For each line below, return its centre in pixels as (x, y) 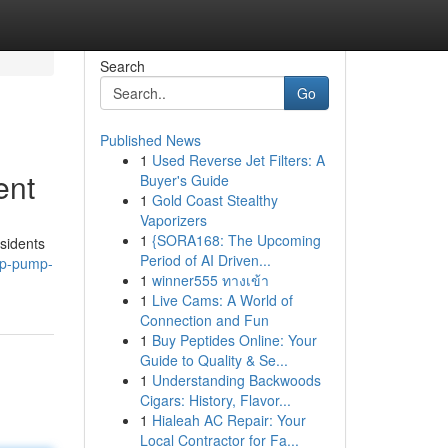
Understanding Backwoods (236, 380)
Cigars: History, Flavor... (215, 400)
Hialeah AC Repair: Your (228, 420)
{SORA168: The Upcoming (236, 240)
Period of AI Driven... (205, 260)
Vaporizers (173, 220)
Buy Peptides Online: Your (234, 340)
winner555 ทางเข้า (210, 280)
